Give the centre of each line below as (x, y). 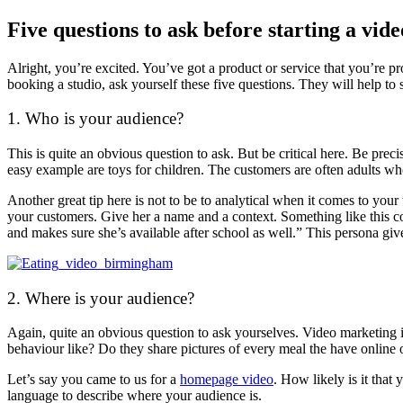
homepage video (227, 380)
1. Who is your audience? (95, 119)
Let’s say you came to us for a (94, 380)
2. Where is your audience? (101, 298)
